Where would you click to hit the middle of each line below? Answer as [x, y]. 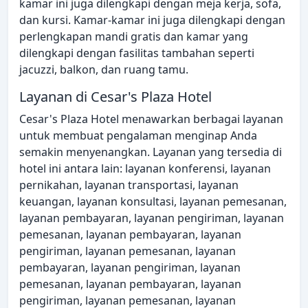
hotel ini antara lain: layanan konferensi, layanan [145, 169]
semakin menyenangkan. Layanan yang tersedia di [151, 152]
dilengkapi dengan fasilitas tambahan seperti [137, 53]
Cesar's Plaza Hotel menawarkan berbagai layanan [151, 119]
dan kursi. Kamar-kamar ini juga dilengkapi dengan [152, 20]
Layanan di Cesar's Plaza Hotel [115, 97]
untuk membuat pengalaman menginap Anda [138, 136]
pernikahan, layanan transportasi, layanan [129, 185]
